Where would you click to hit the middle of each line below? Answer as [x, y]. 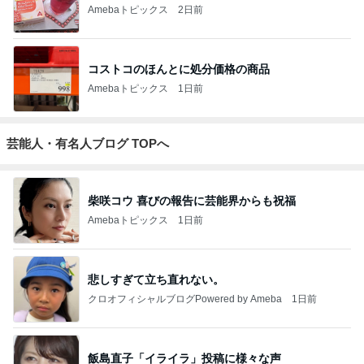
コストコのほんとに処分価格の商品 [179, 69]
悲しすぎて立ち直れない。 [156, 279]
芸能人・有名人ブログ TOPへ [88, 144]
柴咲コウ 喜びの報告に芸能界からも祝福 [192, 200]
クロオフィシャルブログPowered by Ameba [185, 299]
